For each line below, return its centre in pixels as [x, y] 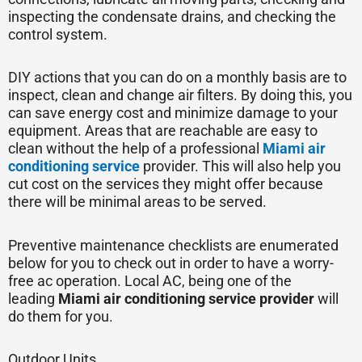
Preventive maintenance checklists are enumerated [173, 245]
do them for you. [64, 316]
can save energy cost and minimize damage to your [173, 113]
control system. [59, 34]
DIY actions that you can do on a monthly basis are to [177, 78]
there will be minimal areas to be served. [141, 202]
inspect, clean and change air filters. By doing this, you [180, 95]
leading [32, 298]
